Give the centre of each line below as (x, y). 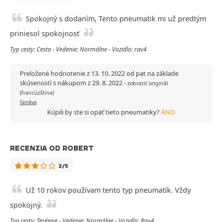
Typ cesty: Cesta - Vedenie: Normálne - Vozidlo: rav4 (78, 50)
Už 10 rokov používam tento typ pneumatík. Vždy (108, 190)
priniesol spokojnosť (45, 34)
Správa (28, 102)
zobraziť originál (148, 83)
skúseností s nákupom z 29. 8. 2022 (72, 83)
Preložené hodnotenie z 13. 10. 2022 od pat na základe (99, 74)
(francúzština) (37, 93)
